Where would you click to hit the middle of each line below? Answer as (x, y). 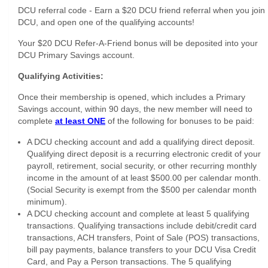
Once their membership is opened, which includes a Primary (132, 97)
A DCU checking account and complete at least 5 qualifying (138, 214)
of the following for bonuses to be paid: (180, 121)
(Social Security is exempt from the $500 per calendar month (142, 190)
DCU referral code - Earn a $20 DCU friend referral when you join (141, 10)
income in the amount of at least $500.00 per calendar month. (144, 178)
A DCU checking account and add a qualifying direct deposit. (141, 142)
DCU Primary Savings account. (76, 55)
